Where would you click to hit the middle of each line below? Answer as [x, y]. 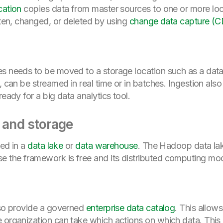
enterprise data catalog [130, 208]
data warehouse [107, 145]
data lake [45, 145]
